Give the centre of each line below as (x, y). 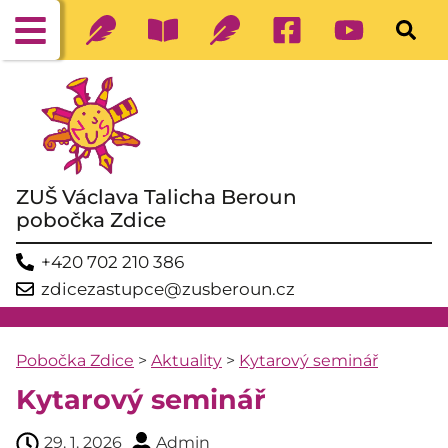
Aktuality (186, 360)
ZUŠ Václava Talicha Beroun (156, 197)
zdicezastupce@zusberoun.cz (168, 289)
